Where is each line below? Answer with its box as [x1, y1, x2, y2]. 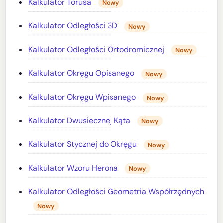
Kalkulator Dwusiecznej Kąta [28, 115, 131, 126]
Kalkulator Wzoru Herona [28, 162, 118, 173]
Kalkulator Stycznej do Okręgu [28, 139, 137, 150]
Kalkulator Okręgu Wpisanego [28, 92, 136, 103]
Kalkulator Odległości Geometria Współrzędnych [28, 186, 205, 197]
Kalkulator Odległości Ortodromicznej [28, 44, 165, 55]
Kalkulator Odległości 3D [28, 20, 118, 31]
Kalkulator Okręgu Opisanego [28, 68, 135, 79]
